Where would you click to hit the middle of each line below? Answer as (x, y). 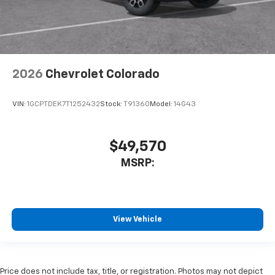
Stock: (112, 104)
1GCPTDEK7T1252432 (64, 104)
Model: (162, 104)
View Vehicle (137, 219)
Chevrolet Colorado (103, 74)
